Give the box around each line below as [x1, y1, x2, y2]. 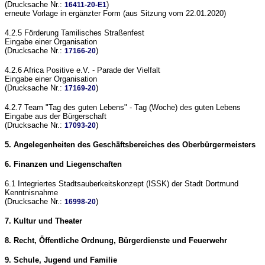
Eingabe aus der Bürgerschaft [5, 112, 106, 121]
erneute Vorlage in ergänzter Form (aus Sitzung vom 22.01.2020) [5, 9, 226, 18]
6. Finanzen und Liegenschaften [5, 160, 122, 169]
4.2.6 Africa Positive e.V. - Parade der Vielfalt [5, 66, 160, 75]
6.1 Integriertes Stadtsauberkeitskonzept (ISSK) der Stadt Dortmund [5, 179, 238, 188]
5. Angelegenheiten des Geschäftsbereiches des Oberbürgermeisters [5, 140, 256, 149]
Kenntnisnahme [5, 188, 58, 197]
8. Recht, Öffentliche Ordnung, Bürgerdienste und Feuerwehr [5, 236, 227, 245]
